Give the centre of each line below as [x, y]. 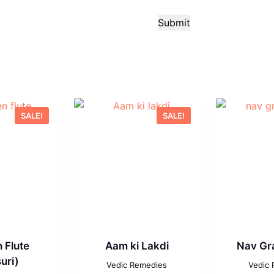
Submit [174, 22]
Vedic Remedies [137, 265]
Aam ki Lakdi [137, 246]
